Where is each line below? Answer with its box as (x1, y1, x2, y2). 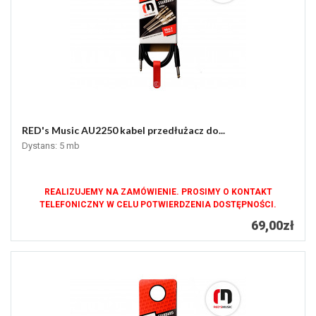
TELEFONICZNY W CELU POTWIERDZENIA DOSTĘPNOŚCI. (39, 200, 276, 210)
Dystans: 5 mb (22, 140, 80, 152)
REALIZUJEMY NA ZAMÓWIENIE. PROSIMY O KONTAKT (44, 187, 272, 197)
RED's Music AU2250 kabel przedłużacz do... (22, 124, 225, 137)
